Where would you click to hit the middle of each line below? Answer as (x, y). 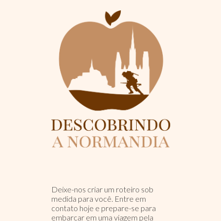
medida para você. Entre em (98, 199)
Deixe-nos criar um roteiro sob (102, 189)
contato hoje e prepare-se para (103, 208)
